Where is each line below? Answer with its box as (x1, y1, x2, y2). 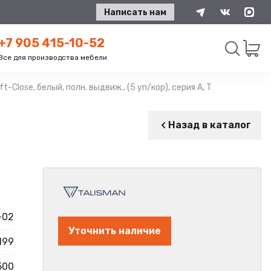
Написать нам (104, 7, 166, 18)
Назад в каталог (168, 119, 251, 131)
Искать (181, 89, 212, 99)
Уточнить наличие (68, 225, 161, 237)
